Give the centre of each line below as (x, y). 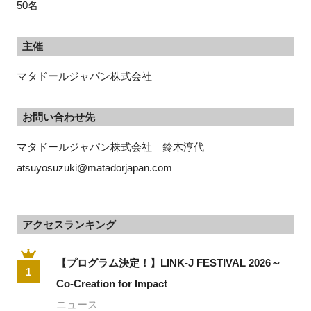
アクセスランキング (69, 225)
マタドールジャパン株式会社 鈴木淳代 (115, 147)
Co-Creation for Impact (112, 284)
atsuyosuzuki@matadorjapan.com (94, 168)
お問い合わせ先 (58, 117)
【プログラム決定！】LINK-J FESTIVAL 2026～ (169, 263)
